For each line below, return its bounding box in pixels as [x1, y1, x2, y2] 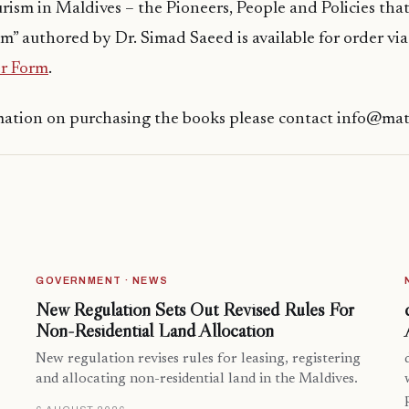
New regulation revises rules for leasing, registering [36, 352, 362, 367]
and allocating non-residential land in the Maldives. [36, 372, 359, 387]
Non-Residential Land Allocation [36, 319, 275, 343]
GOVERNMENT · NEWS [36, 275, 169, 287]
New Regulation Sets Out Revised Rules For [36, 298, 355, 322]
